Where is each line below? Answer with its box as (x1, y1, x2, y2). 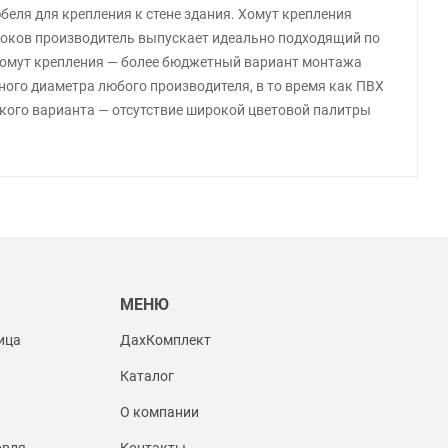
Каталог (119, 367, 174, 384)
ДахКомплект (119, 331, 211, 348)
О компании (119, 403, 199, 420)
